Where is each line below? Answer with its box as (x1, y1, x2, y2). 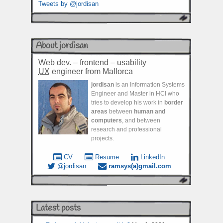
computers (91, 116, 122, 124)
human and (134, 108, 165, 115)
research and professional (91, 125, 162, 133)
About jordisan (35, 39, 88, 52)
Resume (93, 153, 119, 161)
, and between (122, 116, 160, 124)
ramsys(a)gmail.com (108, 162, 171, 170)
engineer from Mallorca (49, 67, 133, 76)
